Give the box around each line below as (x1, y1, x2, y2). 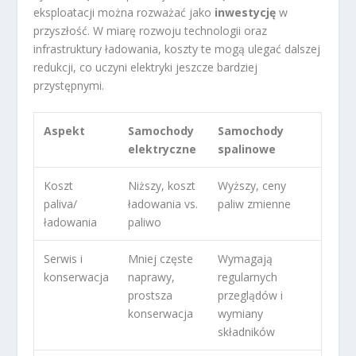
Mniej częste (128, 251, 194, 267)
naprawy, (128, 269, 176, 285)
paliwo (128, 215, 162, 230)
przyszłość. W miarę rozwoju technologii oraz (33, 22, 268, 38)
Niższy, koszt (128, 178, 196, 194)
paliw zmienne (218, 196, 292, 212)
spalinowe (218, 141, 277, 157)
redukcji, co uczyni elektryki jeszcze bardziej (33, 59, 258, 75)
